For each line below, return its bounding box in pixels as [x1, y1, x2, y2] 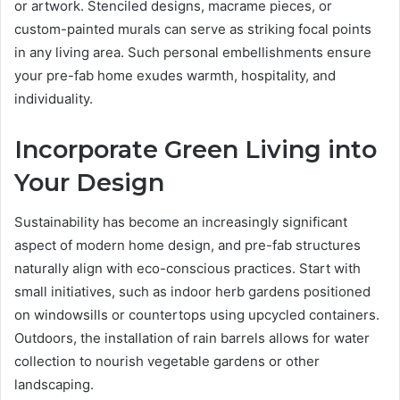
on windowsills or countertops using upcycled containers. [14, 306, 379, 324]
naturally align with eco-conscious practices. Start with [14, 260, 361, 278]
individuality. [14, 89, 93, 107]
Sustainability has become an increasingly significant [14, 213, 347, 231]
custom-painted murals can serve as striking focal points [14, 20, 371, 37]
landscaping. [14, 376, 94, 394]
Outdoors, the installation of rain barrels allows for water [14, 329, 370, 347]
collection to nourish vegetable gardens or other [14, 353, 320, 371]
